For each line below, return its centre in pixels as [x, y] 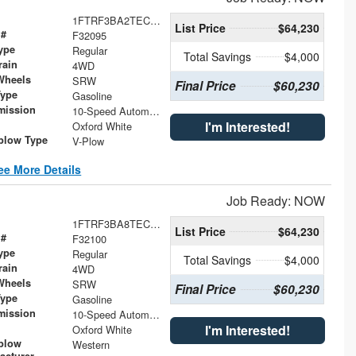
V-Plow [88, 141]
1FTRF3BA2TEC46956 [155, 20]
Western [91, 344]
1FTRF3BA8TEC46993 [155, 223]
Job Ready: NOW [276, 200]
